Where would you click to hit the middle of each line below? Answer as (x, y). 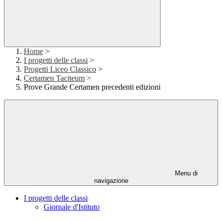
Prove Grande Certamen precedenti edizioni (92, 87)
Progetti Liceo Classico (60, 69)
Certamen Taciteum (54, 78)
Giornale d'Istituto (72, 207)
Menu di (185, 173)
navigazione (111, 181)
